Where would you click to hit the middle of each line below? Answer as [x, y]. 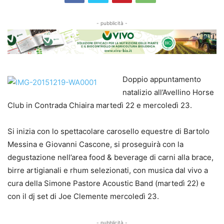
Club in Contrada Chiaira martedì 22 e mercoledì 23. [100, 105]
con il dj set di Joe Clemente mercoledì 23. [83, 196]
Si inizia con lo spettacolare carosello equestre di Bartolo [108, 131]
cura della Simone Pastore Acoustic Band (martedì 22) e [106, 183]
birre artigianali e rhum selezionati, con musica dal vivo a [108, 170]
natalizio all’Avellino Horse [168, 92]
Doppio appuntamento [162, 79]
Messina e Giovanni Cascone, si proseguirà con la [95, 144]
